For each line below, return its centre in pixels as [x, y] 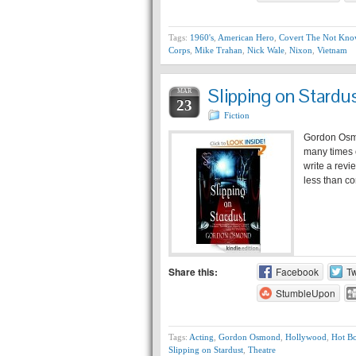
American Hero [246, 37]
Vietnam [332, 50]
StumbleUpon [305, 293]
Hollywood [306, 337]
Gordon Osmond [250, 337]
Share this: [193, 272]
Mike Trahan [219, 50]
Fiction [237, 115]
